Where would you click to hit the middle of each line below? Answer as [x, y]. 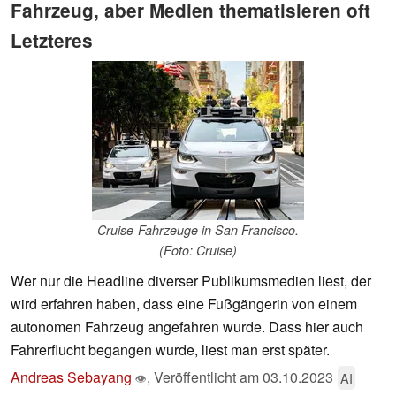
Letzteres [52, 40]
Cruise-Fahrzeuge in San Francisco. [198, 230]
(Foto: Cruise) [198, 251]
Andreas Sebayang [71, 377]
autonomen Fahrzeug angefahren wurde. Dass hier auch [187, 327]
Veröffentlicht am [208, 377]
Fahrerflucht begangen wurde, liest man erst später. [170, 350]
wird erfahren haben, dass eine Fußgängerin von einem [184, 304]
